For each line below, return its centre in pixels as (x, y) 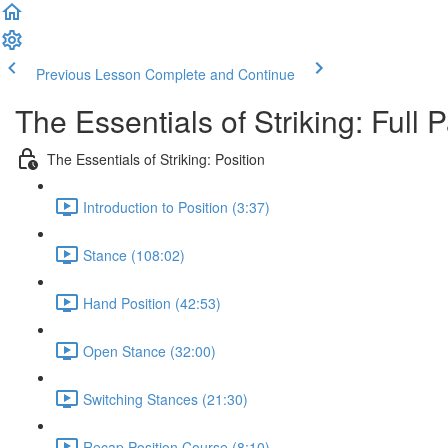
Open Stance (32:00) (149, 350)
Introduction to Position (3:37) (176, 206)
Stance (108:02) (134, 254)
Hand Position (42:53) (152, 302)
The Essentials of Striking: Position (156, 158)
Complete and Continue (220, 74)
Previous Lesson (88, 74)
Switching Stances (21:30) (165, 398)
